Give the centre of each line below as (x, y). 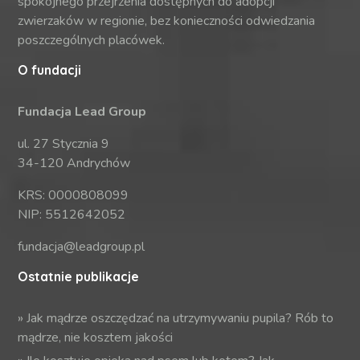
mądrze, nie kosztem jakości (96, 338)
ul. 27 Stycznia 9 (64, 144)
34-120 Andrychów (74, 164)
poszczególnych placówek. (92, 41)
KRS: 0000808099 (74, 196)
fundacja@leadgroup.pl (82, 247)
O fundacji (50, 70)
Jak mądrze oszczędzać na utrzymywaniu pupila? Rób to (180, 319)
